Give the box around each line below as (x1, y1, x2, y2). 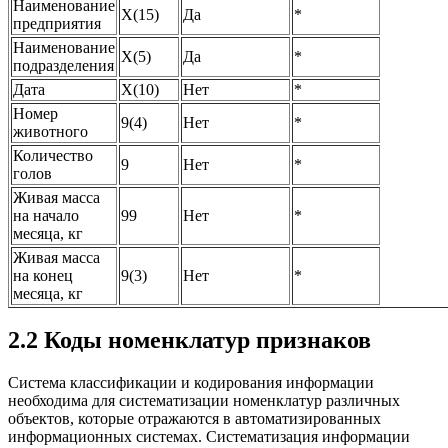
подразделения (13, 56, 114, 74)
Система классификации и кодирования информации (8, 374, 374, 392)
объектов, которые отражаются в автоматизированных (8, 410, 381, 428)
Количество (13, 146, 93, 164)
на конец (13, 266, 73, 284)
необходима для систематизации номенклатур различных (8, 392, 400, 410)
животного (13, 122, 88, 140)
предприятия (13, 14, 101, 32)
